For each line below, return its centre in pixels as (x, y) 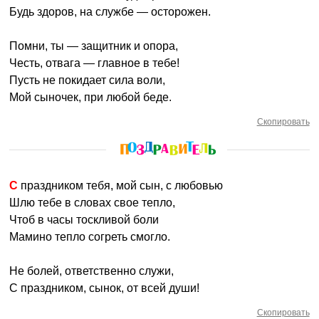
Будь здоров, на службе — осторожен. (110, 12)
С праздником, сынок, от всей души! (105, 288)
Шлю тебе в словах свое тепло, (93, 203)
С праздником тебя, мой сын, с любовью (121, 185)
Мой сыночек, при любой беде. (91, 97)
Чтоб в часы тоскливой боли (84, 220)
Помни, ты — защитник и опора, (94, 46)
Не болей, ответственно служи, (92, 271)
